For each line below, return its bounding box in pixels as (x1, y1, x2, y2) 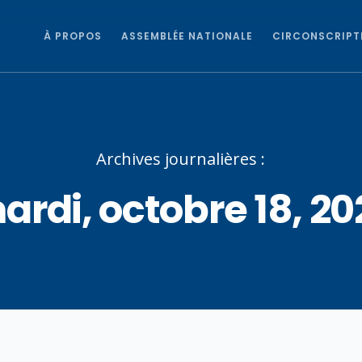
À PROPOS (44, 29, 102, 43)
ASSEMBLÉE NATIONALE (121, 29, 253, 43)
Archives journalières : (96, 148, 266, 170)
